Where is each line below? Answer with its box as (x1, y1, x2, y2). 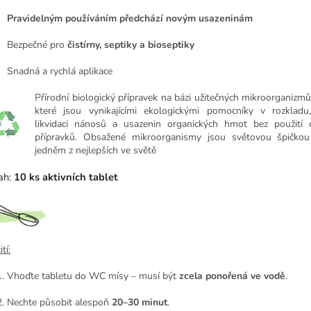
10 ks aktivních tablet (14, 169, 118, 184)
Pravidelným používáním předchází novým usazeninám (7, 11, 253, 25)
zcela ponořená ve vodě (179, 269, 285, 283)
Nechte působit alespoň (7, 296, 112, 310)
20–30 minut (112, 296, 167, 310)
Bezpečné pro (7, 37, 67, 51)
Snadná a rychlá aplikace (7, 64, 112, 78)
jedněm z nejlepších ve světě (35, 143, 156, 157)
